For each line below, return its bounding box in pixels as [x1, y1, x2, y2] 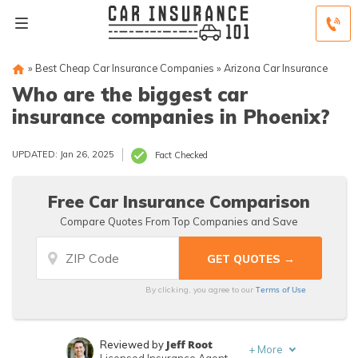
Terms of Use [256, 284, 307, 295]
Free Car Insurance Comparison [48, 191, 310, 212]
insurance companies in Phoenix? [12, 105, 330, 129]
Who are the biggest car [12, 82, 248, 106]
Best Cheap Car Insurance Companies [35, 62, 214, 74]
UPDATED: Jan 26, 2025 [12, 149, 114, 160]
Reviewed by [100, 338, 167, 351]
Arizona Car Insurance [224, 62, 328, 74]
